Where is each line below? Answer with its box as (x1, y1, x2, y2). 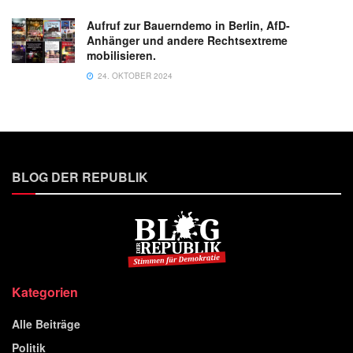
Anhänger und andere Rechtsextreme (87, 32, 288, 49)
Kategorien (12, 282, 78, 301)
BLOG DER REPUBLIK (12, 168, 148, 187)
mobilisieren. (87, 47, 156, 64)
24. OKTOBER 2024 (95, 70, 173, 82)
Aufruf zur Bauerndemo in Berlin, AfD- (87, 17, 290, 34)
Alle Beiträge (12, 315, 80, 332)
